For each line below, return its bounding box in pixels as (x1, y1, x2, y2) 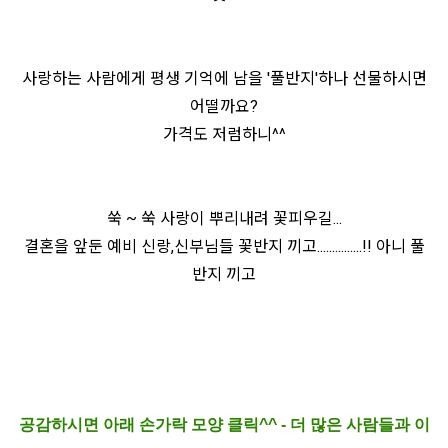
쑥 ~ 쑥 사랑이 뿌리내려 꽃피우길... (106, 208, 342, 228)
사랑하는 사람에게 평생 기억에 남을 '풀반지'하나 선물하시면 (21, 68, 427, 88)
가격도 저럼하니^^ (162, 124, 286, 144)
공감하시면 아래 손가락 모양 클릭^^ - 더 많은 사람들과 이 (18, 415, 430, 433)
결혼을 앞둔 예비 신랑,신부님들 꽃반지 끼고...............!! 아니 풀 (23, 236, 425, 256)
